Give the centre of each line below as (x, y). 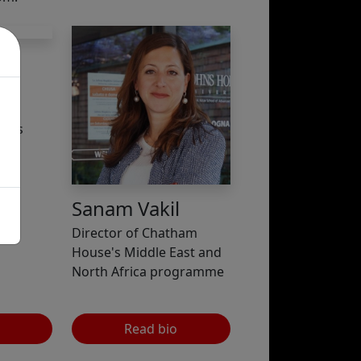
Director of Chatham (134, 233)
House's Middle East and (146, 253)
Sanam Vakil (125, 209)
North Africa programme (147, 272)
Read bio (151, 329)
